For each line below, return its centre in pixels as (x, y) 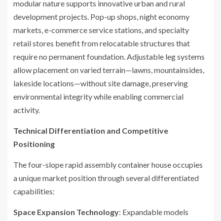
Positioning (34, 144)
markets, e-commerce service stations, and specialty (101, 30)
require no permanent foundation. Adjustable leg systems (109, 56)
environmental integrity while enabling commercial (98, 96)
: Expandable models (154, 212)
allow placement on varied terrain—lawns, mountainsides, (109, 70)
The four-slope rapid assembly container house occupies (108, 164)
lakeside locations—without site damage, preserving (101, 83)
